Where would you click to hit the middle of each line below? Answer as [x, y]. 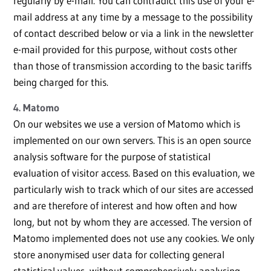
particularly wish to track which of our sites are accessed [133, 189]
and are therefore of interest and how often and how [125, 206]
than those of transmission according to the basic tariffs [132, 66]
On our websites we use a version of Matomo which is [127, 124]
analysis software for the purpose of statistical [112, 157]
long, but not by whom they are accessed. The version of [132, 222]
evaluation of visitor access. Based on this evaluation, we [134, 173]
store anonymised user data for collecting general [119, 255]
